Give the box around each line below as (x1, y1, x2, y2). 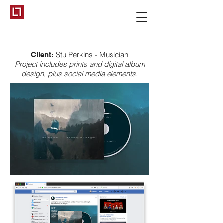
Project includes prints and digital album (14, 59, 145, 69)
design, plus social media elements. (21, 69, 138, 78)
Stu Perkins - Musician (56, 50, 128, 59)
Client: (31, 50, 56, 59)
